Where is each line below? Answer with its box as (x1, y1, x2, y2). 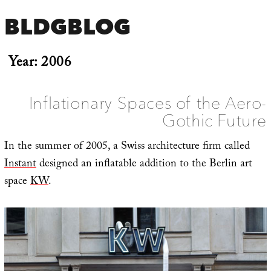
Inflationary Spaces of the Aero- (28, 92, 267, 113)
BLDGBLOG (4, 13, 131, 41)
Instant (4, 155, 36, 174)
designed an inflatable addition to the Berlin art (36, 155, 252, 174)
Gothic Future (162, 109, 267, 131)
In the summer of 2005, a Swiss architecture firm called (4, 137, 250, 157)
